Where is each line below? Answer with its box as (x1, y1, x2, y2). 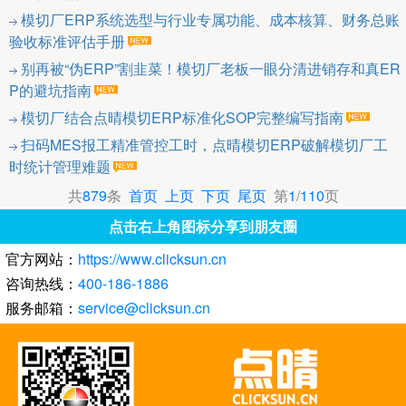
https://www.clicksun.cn (78, 248, 227, 270)
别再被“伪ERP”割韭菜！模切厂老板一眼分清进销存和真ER (21, 58, 401, 80)
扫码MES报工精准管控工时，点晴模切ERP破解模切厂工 (21, 134, 388, 156)
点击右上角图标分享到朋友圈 (109, 216, 297, 237)
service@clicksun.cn (78, 297, 210, 319)
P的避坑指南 (9, 80, 92, 101)
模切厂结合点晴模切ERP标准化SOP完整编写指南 (21, 107, 343, 129)
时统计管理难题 (9, 156, 111, 178)
